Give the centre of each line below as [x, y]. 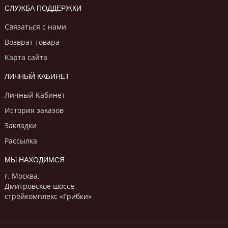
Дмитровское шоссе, [40, 186]
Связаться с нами [35, 27]
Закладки [21, 126]
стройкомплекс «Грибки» [48, 196]
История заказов [34, 110]
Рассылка [21, 141]
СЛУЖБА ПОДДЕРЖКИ [43, 8]
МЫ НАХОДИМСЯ [35, 160]
